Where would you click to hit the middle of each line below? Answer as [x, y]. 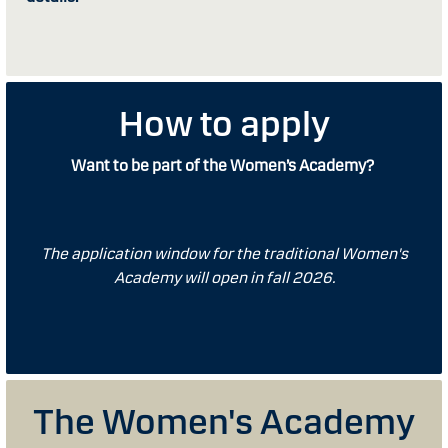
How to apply [224, 124]
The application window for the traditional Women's [224, 253]
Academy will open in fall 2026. [224, 277]
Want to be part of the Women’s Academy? [224, 165]
